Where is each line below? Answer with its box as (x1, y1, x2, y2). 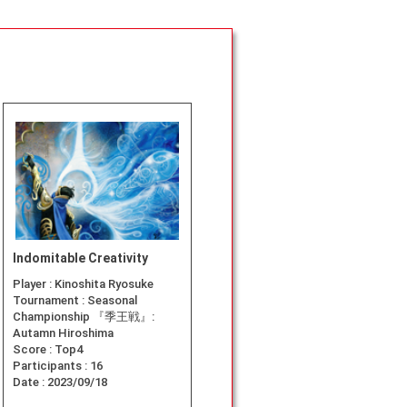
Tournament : (13, 293, 87, 308)
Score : (13, 342, 55, 357)
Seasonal (87, 293, 137, 308)
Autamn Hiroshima (13, 326, 114, 341)
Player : (13, 277, 55, 292)
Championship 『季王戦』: (13, 310, 154, 324)
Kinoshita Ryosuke (55, 277, 154, 292)
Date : (13, 375, 47, 390)
